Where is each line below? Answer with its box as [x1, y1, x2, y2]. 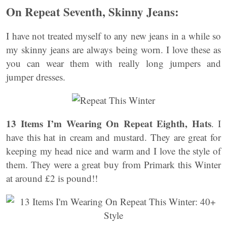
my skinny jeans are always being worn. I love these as [6, 43, 221, 56]
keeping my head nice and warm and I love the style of [6, 144, 221, 157]
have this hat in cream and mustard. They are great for [6, 131, 221, 143]
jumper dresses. [6, 70, 65, 83]
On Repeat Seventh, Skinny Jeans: [6, 3, 179, 20]
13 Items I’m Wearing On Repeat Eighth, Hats [6, 117, 211, 130]
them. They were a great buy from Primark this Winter [6, 158, 221, 171]
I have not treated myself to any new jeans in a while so [6, 29, 221, 42]
